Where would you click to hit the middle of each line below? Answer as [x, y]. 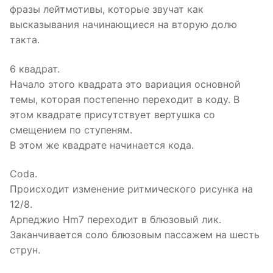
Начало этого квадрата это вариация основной [125, 84]
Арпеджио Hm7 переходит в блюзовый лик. [115, 220]
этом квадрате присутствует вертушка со [112, 114]
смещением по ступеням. [71, 129]
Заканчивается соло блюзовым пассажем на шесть [135, 235]
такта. [25, 40]
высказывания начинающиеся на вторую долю [123, 25]
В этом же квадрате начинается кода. [102, 145]
